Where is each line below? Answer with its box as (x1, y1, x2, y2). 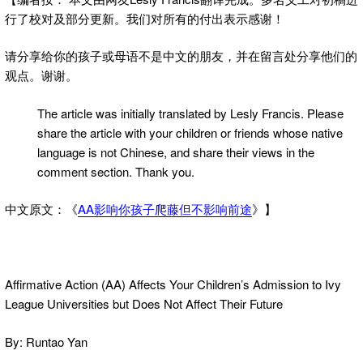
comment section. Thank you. (37, 162, 194, 180)
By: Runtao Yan (5, 332, 88, 350)
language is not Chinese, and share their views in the (37, 143, 314, 160)
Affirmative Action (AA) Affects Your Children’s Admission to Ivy (5, 275, 341, 293)
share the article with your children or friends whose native (37, 123, 343, 141)
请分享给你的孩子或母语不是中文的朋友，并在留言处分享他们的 (5, 47, 357, 65)
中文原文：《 (5, 200, 78, 218)
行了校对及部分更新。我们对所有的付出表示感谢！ (5, 9, 284, 27)
